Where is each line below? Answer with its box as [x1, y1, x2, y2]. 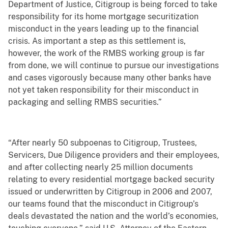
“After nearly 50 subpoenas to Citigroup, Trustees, [8, 138, 197, 148]
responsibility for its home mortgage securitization [8, 12, 198, 22]
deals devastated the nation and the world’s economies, [8, 211, 218, 221]
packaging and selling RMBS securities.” [8, 97, 162, 107]
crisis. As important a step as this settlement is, [8, 36, 186, 46]
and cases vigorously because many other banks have [8, 73, 211, 83]
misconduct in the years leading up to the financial [8, 24, 199, 34]
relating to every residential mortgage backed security [8, 175, 215, 185]
